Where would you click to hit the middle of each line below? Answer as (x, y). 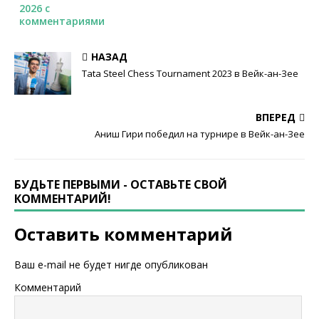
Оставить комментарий (124, 234)
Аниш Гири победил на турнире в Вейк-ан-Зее (200, 134)
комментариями (62, 21)
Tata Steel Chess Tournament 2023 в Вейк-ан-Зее (190, 73)
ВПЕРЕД (276, 117)
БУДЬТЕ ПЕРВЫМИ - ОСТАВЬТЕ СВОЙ (121, 184)
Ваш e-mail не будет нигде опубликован (111, 265)
